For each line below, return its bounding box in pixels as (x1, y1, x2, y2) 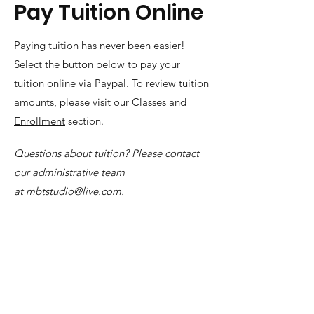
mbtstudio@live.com (26, 184, 121, 198)
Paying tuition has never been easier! (14, 39, 185, 52)
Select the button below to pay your (14, 57, 180, 71)
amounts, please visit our (14, 95, 132, 109)
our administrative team (14, 165, 125, 179)
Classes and (132, 95, 186, 109)
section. (65, 114, 107, 128)
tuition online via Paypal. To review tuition (14, 76, 209, 90)
